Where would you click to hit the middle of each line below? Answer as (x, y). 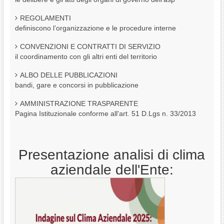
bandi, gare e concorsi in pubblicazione (76, 85)
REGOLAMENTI (45, 18)
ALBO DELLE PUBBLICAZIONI (68, 75)
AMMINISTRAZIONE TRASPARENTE (79, 103)
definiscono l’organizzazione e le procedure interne (95, 28)
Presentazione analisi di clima (112, 155)
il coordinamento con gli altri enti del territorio (86, 56)
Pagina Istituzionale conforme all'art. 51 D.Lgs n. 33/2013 (105, 113)
